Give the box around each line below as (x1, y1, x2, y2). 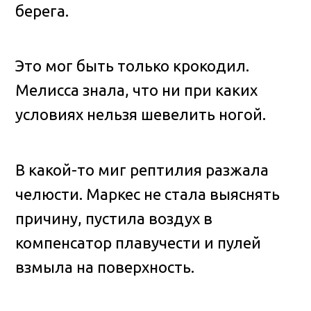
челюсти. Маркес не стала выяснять (15, 185, 280, 203)
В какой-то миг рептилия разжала (15, 161, 269, 179)
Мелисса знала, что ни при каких (15, 81, 258, 99)
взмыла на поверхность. (15, 258, 195, 276)
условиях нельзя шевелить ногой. (15, 106, 267, 124)
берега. (15, 1, 69, 19)
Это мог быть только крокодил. (15, 57, 250, 75)
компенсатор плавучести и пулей (15, 234, 262, 252)
